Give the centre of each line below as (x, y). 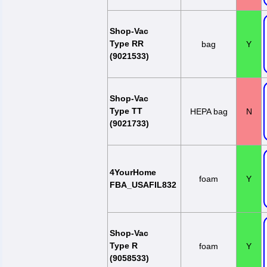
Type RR (127, 44)
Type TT (126, 111)
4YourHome (133, 172)
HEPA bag (209, 111)
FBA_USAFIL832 (143, 185)
